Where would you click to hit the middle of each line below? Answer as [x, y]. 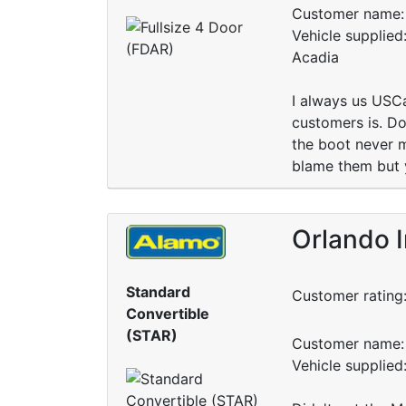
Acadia [315, 57]
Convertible [168, 314]
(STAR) [152, 336]
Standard [158, 292]
